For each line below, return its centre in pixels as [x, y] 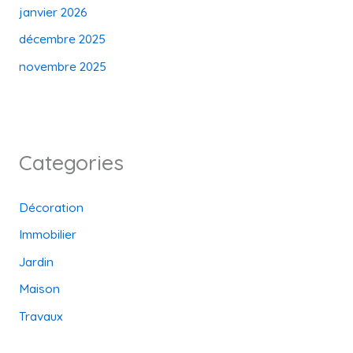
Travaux [41, 316]
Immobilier [47, 234]
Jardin [36, 261]
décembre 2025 [62, 39]
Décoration [51, 207]
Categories [71, 163]
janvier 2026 [53, 11]
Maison [39, 289]
